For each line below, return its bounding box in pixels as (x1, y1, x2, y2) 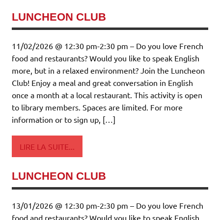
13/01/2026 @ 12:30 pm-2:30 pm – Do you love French (12, 200, 203, 210)
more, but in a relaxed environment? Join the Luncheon (12, 65, 205, 76)
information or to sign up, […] (12, 114, 115, 125)
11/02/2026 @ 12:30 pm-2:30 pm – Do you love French (12, 41, 203, 51)
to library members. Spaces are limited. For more (12, 102, 183, 112)
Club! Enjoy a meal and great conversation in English (12, 78, 193, 88)
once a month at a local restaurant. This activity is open (12, 90, 202, 100)
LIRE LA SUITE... (20, 141, 75, 151)
